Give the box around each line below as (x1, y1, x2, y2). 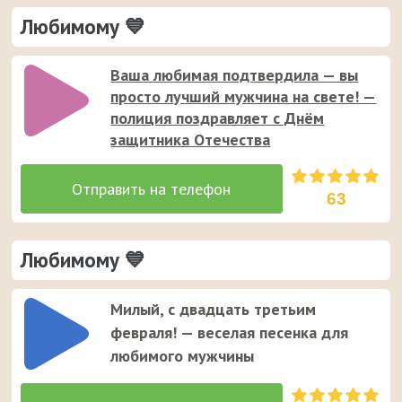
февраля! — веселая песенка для (110, 322, 349, 344)
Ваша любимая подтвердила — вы (110, 65, 359, 86)
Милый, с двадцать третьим (110, 299, 317, 320)
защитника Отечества (110, 129, 271, 151)
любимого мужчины (110, 345, 255, 367)
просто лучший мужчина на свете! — (110, 86, 377, 108)
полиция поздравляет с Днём (110, 108, 325, 129)
